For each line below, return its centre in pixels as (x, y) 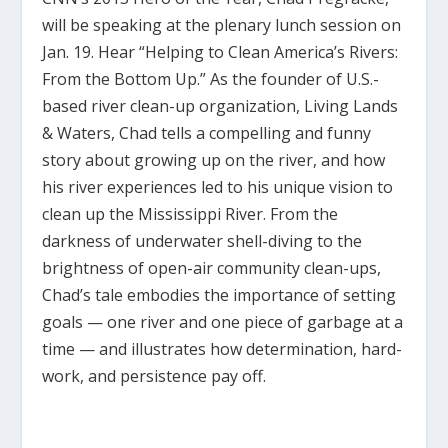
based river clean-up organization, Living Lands (220, 105)
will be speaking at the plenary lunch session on (222, 24)
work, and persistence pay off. (154, 375)
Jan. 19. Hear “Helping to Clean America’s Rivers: (220, 51)
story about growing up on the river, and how (214, 159)
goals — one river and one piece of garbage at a (223, 321)
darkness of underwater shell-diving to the (202, 240)
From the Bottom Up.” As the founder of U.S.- (211, 78)
